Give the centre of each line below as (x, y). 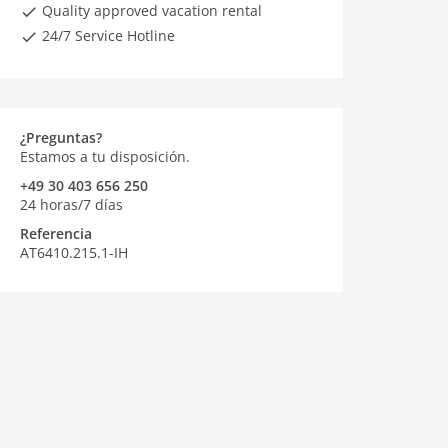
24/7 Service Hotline (106, 35)
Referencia (56, 233)
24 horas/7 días (71, 204)
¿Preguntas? (61, 137)
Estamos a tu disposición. (105, 156)
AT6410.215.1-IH (74, 252)
